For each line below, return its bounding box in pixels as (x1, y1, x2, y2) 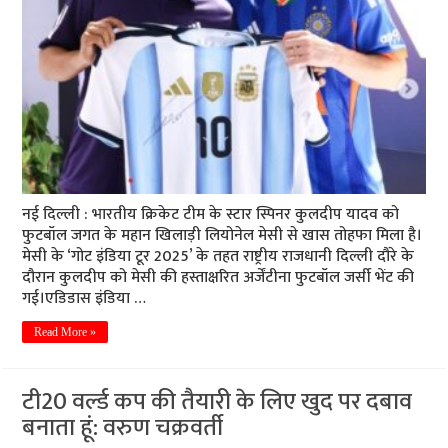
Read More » (34, 325, 97, 340)
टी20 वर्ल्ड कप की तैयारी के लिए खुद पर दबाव (22, 382, 413, 423)
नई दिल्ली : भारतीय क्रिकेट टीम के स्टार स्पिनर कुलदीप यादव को (22, 201, 400, 229)
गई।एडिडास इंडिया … (22, 285, 147, 313)
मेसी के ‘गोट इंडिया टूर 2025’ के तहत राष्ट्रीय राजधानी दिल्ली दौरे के (22, 243, 415, 271)
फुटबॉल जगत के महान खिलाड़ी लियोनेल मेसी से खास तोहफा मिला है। (22, 222, 423, 250)
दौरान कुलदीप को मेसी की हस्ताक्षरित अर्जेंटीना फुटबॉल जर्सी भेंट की (22, 264, 415, 292)
